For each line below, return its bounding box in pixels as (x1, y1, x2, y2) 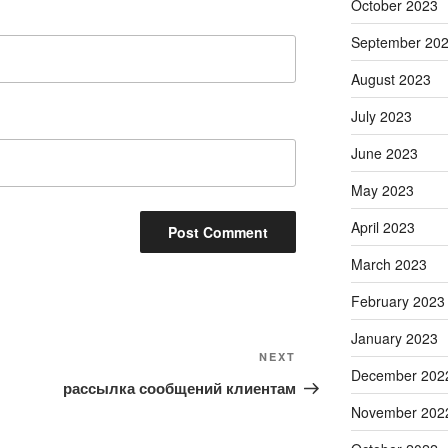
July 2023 (350, 106, 412, 127)
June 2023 (350, 143, 418, 164)
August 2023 (350, 69, 431, 90)
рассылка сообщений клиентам (63, 377, 297, 400)
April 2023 (350, 217, 415, 238)
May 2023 (350, 180, 414, 201)
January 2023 (350, 328, 438, 349)
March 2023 (350, 254, 427, 275)
